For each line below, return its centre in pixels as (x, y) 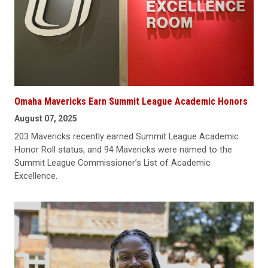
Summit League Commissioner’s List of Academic (112, 162)
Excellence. (36, 176)
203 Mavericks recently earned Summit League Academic (127, 136)
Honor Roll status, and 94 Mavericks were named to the (123, 149)
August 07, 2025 (46, 118)
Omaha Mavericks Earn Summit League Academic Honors (131, 101)
